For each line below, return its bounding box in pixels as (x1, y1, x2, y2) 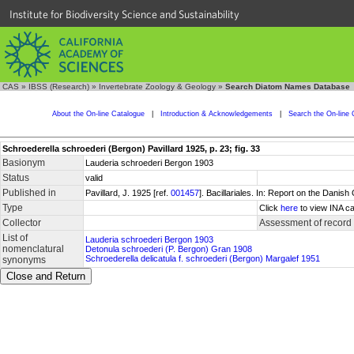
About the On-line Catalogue (51, 110, 145, 118)
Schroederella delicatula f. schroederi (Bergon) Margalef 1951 (85, 254, 320, 263)
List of (2, 232, 28, 243)
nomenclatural (2, 243, 64, 254)
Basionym (2, 157, 45, 168)
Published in (2, 187, 56, 198)
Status (2, 172, 29, 183)
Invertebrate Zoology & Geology (99, 82, 216, 91)
